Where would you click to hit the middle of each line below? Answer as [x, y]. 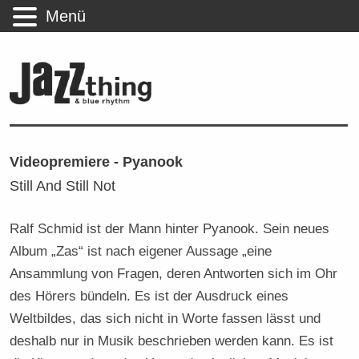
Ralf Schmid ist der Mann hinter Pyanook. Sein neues [170, 228]
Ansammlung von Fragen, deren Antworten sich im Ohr [174, 273]
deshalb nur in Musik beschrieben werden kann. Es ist [172, 340]
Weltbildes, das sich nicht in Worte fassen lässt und [165, 318]
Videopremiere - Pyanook [97, 161]
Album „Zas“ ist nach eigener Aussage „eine [141, 250]
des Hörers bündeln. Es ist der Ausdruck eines [149, 295]
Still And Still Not [63, 185]
